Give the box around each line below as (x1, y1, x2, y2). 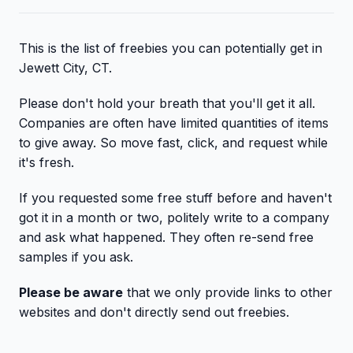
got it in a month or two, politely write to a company (19, 210, 329, 225)
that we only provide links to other (123, 284, 333, 300)
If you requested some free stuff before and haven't (19, 190, 332, 206)
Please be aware (19, 284, 123, 300)
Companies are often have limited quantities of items (19, 115, 329, 131)
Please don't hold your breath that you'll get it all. (19, 95, 315, 111)
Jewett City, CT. (19, 60, 112, 76)
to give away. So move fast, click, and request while (19, 135, 328, 150)
